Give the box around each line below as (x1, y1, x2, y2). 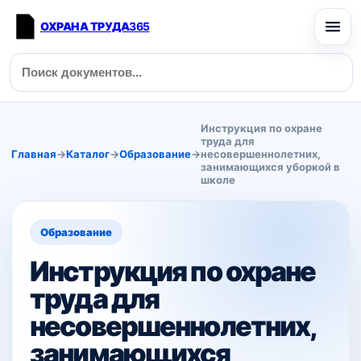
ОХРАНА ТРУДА (40, 19, 130, 33)
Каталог (66, 147, 110, 160)
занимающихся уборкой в (201, 160, 340, 173)
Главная (11, 147, 56, 160)
